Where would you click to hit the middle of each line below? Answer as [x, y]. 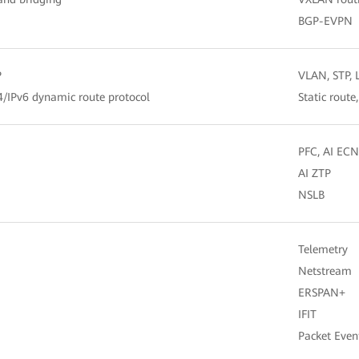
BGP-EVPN [325, 20]
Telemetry [323, 249]
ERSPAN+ [322, 292]
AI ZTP [315, 173]
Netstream [325, 270]
